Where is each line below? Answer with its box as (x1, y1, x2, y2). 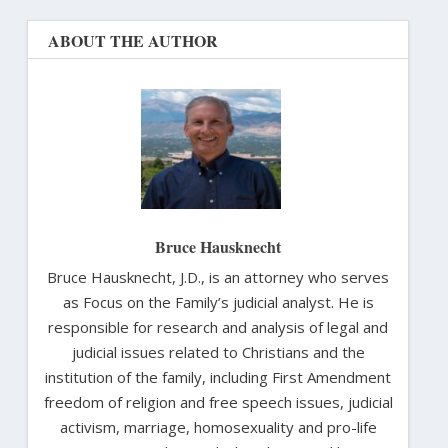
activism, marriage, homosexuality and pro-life (59, 417, 377, 438)
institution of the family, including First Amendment (45, 367, 391, 388)
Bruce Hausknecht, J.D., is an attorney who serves (47, 267, 389, 288)
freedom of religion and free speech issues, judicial (43, 392, 393, 413)
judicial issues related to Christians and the (71, 342, 365, 363)
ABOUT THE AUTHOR (47, 29, 218, 53)
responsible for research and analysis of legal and (48, 317, 388, 338)
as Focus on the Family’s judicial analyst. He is (62, 292, 374, 313)
